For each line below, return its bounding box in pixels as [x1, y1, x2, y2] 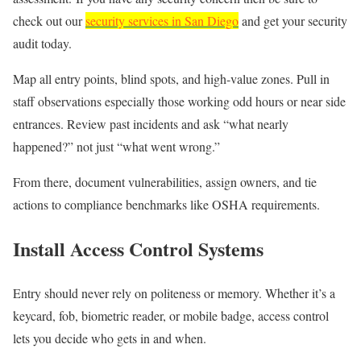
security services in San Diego [85, 11, 239, 29]
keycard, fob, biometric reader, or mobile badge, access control [13, 306, 329, 324]
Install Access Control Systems [13, 234, 263, 263]
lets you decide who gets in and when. [13, 329, 210, 346]
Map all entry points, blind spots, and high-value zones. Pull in [13, 69, 330, 87]
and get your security [239, 11, 347, 29]
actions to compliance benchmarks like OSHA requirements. [13, 195, 320, 213]
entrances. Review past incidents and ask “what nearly [13, 114, 288, 132]
